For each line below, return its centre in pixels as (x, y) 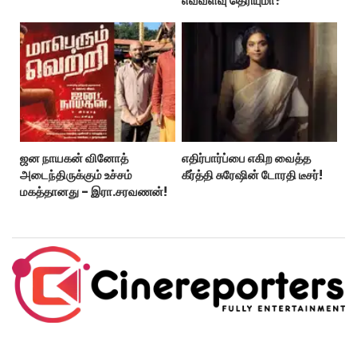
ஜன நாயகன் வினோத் (74, 159)
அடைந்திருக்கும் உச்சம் (76, 175)
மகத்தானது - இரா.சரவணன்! (94, 192)
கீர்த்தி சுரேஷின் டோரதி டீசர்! (252, 175)
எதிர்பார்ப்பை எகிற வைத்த (246, 159)
